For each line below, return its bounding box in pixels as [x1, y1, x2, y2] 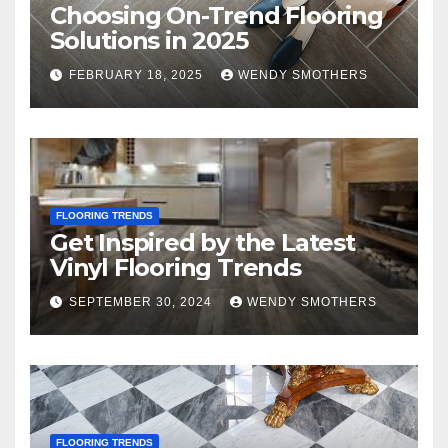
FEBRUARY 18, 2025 [69, 68, 207, 83]
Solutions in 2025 [50, 25, 248, 55]
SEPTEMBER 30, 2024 [69, 295, 216, 310]
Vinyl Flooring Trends [50, 252, 301, 282]
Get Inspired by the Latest [50, 227, 355, 257]
